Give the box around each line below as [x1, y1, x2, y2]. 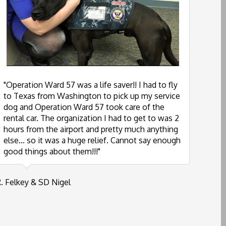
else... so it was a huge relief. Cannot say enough [4, 135, 181, 146]
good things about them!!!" [4, 146, 100, 157]
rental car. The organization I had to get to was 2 [4, 113, 179, 124]
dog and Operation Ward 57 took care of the [4, 102, 164, 112]
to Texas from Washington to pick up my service [4, 91, 180, 101]
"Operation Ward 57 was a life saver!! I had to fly [4, 80, 178, 90]
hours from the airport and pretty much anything [4, 124, 178, 135]
